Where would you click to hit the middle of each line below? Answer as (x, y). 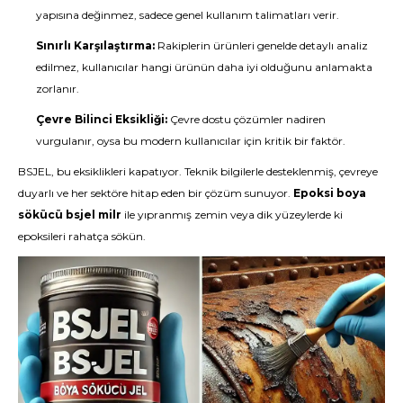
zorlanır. (58, 88)
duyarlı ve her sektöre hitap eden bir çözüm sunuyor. (156, 193)
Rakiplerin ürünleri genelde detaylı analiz (261, 45)
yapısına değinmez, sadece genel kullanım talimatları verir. (188, 14)
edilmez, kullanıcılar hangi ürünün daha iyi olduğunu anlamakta (204, 67)
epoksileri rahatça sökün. (82, 236)
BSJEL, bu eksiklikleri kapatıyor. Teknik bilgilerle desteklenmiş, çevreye (198, 171)
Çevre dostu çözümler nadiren (246, 119)
